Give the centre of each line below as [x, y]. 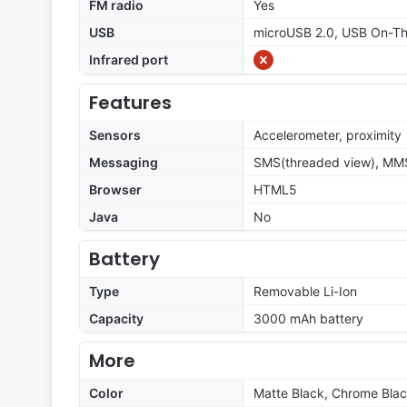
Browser [115, 190]
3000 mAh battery [308, 319]
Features [130, 103]
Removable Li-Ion [305, 292]
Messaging [124, 163]
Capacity [116, 319]
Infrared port [129, 60]
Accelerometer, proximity [328, 135]
